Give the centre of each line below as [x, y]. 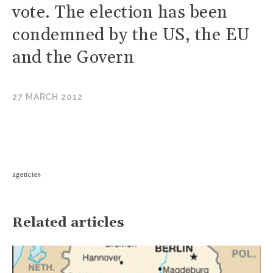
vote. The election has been [120, 13]
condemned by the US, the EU [131, 35]
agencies [27, 174]
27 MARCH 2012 [48, 97]
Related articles [68, 223]
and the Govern [73, 58]
